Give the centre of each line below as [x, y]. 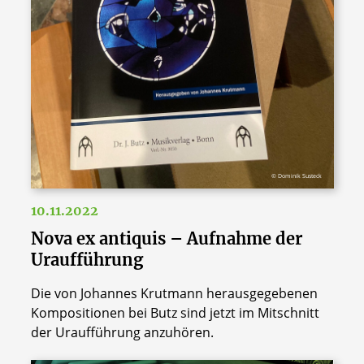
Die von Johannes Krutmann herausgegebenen [174, 293]
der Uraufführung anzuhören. [122, 332]
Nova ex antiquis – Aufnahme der [166, 238]
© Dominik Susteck [296, 175]
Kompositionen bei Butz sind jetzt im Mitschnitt [175, 312]
